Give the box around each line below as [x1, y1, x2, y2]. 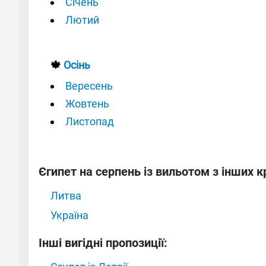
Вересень [65, 79, 113, 92]
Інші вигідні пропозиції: [39, 235, 167, 250]
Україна [50, 208, 88, 221]
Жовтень [65, 97, 109, 110]
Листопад [65, 115, 114, 128]
